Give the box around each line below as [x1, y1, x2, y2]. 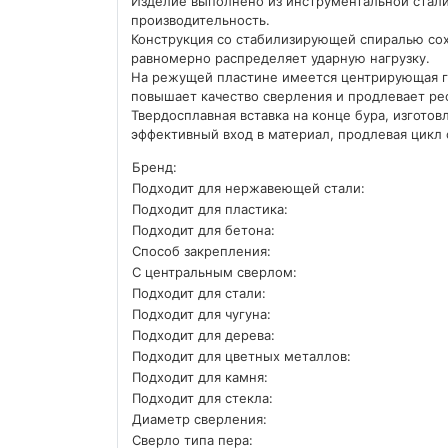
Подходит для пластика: [132, 201, 288, 218]
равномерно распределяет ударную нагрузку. [131, 50, 430, 67]
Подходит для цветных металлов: [132, 348, 351, 365]
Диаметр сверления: [132, 411, 267, 428]
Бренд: [132, 159, 177, 176]
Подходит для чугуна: [132, 306, 271, 323]
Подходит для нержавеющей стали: [132, 180, 365, 197]
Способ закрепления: [132, 243, 271, 260]
